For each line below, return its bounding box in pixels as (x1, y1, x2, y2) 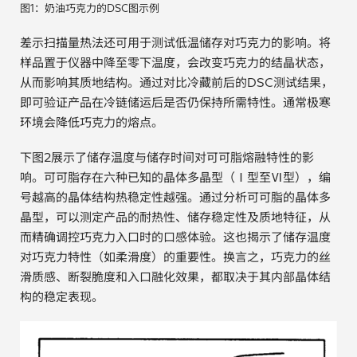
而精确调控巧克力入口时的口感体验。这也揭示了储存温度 (20, 229, 331, 245)
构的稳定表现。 (20, 288, 104, 304)
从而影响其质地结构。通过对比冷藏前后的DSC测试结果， (20, 74, 333, 90)
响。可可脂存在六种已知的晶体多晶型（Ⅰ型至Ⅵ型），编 (20, 169, 331, 185)
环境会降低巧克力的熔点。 (20, 114, 163, 130)
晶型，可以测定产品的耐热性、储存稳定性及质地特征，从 (20, 209, 331, 225)
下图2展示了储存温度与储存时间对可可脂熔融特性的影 (20, 149, 314, 165)
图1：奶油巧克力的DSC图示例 (20, 2, 159, 15)
